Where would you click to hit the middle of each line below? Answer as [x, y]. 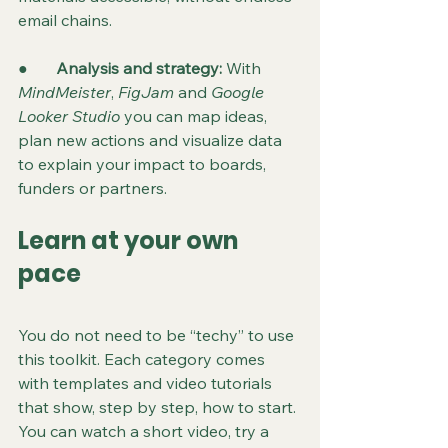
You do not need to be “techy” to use [158, 335]
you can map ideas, [195, 116]
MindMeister [64, 92]
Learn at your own [130, 240]
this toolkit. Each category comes [143, 359]
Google [239, 92]
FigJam [146, 92]
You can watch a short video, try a [145, 431]
